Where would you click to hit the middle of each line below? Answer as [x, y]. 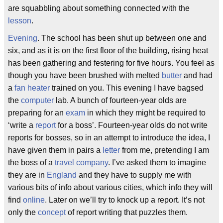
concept [52, 212]
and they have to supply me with [134, 175]
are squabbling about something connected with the [99, 8]
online [34, 200]
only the [23, 212]
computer [37, 100]
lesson [20, 21]
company [92, 163]
